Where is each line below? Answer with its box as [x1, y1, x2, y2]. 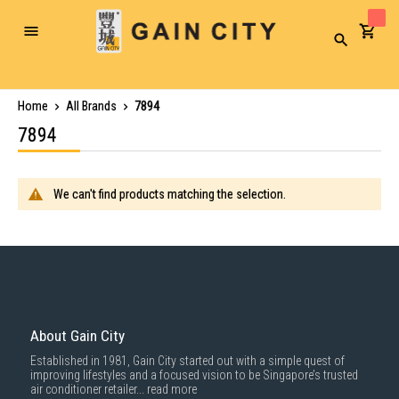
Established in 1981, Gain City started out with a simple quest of [30, 354, 345, 368]
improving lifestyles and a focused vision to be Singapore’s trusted [30, 368, 358, 382]
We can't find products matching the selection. [53, 187, 286, 201]
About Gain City [30, 327, 125, 345]
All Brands [66, 99, 119, 113]
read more [147, 382, 197, 396]
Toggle [29, 29, 64, 45]
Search [339, 38, 370, 52]
